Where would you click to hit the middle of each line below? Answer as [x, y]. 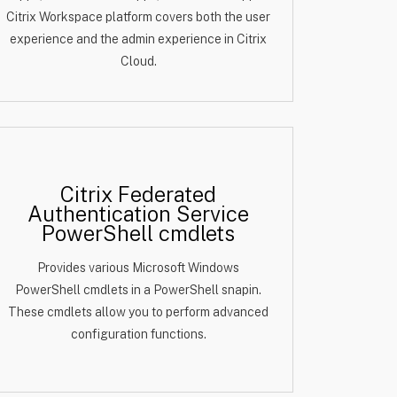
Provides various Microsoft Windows [138, 268]
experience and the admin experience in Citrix [138, 39]
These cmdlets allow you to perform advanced [138, 312]
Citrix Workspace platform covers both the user [138, 17]
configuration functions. [138, 334]
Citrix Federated [138, 194]
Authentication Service [138, 214]
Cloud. [138, 61]
